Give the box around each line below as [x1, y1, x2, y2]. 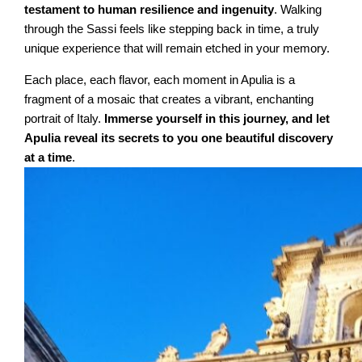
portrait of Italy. [24, 112, 105, 125]
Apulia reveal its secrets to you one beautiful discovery [24, 131, 334, 145]
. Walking [274, 3, 322, 17]
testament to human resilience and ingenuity [24, 3, 275, 17]
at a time [24, 150, 73, 164]
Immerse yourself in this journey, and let [104, 112, 330, 125]
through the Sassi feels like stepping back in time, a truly [24, 23, 320, 36]
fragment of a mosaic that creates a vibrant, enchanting [24, 92, 314, 106]
